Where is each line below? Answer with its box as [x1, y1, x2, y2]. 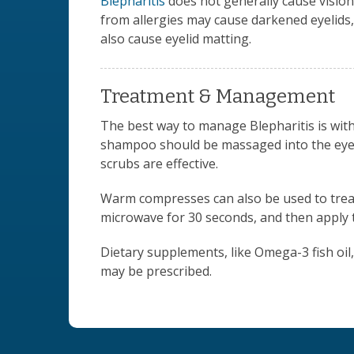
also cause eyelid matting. [100, 29, 251, 47]
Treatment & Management [100, 85, 335, 107]
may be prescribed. [100, 262, 212, 280]
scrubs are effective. [100, 154, 218, 172]
